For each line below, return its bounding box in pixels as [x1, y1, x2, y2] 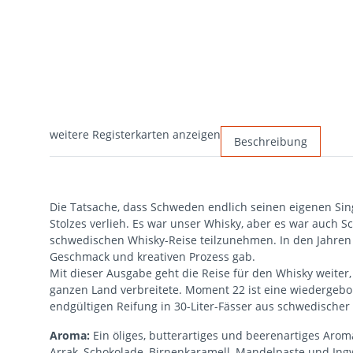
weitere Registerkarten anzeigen [50, 127, 221, 143]
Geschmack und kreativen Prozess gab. [50, 249, 255, 265]
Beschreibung [234, 134, 307, 150]
